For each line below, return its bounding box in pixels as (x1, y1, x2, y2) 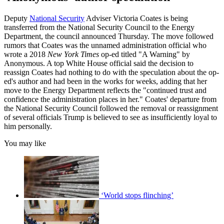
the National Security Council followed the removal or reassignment (4, 103, 218, 112)
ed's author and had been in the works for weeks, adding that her (4, 76, 207, 85)
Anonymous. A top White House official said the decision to (4, 58, 193, 67)
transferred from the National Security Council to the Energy (4, 22, 194, 31)
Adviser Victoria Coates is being (84, 13, 188, 22)
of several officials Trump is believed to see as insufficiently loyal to (4, 112, 217, 121)
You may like (4, 138, 46, 147)
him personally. (4, 121, 52, 130)
